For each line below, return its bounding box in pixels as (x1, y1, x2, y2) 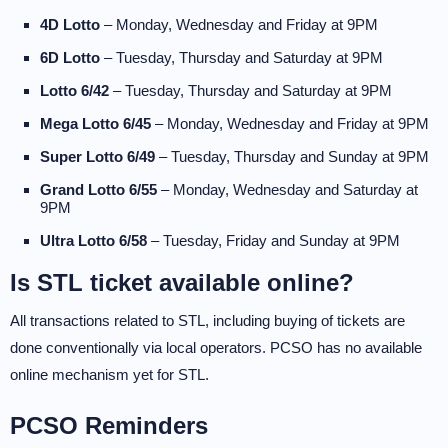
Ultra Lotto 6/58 (40, 232, 147, 249)
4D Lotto (40, 16, 100, 33)
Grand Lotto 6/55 (40, 181, 157, 198)
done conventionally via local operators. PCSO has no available (10, 339, 422, 356)
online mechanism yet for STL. (10, 366, 209, 383)
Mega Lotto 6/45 (40, 115, 151, 132)
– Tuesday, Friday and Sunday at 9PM (147, 232, 400, 249)
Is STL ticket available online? (10, 269, 354, 296)
